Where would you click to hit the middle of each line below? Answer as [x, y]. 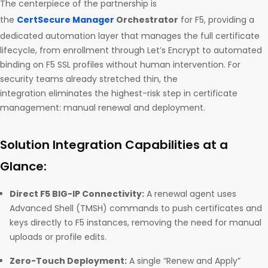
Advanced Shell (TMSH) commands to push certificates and [136, 208]
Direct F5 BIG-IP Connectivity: [77, 194]
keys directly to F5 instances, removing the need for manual [135, 223]
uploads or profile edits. [59, 237]
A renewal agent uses [190, 194]
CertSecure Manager [66, 20]
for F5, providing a [216, 20]
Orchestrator [146, 20]
